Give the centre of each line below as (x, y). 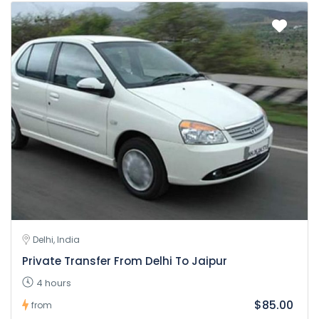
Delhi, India (56, 239)
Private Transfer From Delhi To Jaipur (125, 261)
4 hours (54, 283)
